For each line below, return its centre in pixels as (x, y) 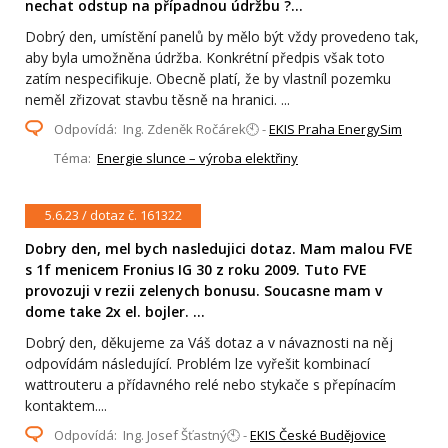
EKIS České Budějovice (318, 435)
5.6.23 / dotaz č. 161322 (113, 215)
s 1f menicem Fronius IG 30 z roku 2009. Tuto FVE (196, 270)
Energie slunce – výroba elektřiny (197, 157)
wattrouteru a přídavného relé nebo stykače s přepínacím (210, 385)
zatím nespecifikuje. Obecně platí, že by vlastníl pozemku (208, 78)
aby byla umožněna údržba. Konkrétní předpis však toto (205, 57)
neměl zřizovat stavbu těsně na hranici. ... (157, 99)
